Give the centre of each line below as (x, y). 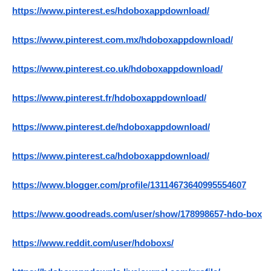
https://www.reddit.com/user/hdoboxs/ (93, 243)
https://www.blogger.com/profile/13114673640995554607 (129, 185)
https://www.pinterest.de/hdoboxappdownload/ (111, 127)
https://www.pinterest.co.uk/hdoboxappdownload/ (117, 69)
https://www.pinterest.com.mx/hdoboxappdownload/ (122, 40)
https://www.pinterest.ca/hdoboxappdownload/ (111, 156)
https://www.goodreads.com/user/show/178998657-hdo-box (137, 214)
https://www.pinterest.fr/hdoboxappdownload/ (109, 98)
